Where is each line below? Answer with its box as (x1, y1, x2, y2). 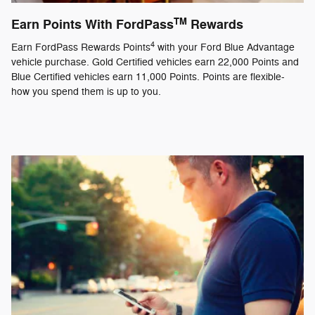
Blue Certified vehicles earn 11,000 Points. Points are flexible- (11, 70, 285, 83)
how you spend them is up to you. (11, 85, 161, 98)
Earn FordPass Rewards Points (11, 41, 150, 53)
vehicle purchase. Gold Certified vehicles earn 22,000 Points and (11, 56, 299, 68)
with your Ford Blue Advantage (155, 41, 295, 53)
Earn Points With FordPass (11, 17, 174, 34)
